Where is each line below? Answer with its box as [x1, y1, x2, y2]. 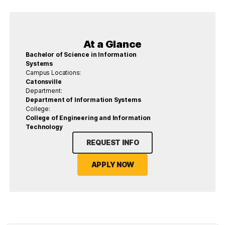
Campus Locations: [26, 69, 81, 77]
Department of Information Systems [26, 96, 141, 104]
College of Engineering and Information [26, 114, 151, 122]
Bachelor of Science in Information [26, 51, 137, 59]
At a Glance [83, 38, 142, 51]
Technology [26, 123, 63, 131]
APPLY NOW [91, 160, 134, 169]
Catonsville [26, 78, 62, 86]
